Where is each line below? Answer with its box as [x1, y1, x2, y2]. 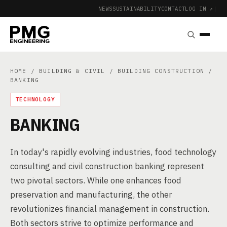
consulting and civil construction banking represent [10, 161, 204, 172]
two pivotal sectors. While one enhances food [10, 175, 181, 186]
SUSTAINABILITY [112, 5, 161, 12]
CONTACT [161, 5, 185, 12]
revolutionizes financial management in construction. [10, 203, 209, 214]
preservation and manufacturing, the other [10, 189, 172, 200]
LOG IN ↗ [185, 5, 214, 12]
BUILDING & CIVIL [39, 67, 105, 74]
